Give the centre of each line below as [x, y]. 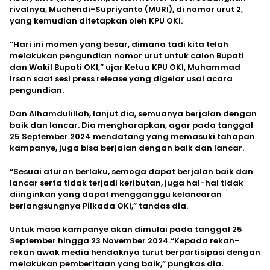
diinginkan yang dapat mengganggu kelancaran [116, 195]
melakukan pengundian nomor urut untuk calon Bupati [127, 56]
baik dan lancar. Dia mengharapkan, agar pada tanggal [131, 125]
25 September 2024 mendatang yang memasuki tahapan [132, 137]
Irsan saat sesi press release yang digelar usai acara [121, 79]
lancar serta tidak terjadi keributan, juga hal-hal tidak [127, 183]
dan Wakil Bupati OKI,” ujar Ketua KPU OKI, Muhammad [125, 67]
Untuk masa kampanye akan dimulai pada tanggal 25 [126, 230]
